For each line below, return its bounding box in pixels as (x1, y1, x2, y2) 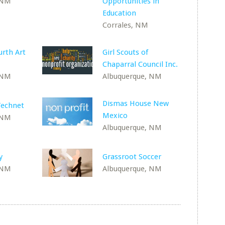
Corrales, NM (102, 21, 149, 30)
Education (102, 9, 137, 18)
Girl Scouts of (102, 48, 149, 57)
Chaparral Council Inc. (102, 60, 178, 69)
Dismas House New (102, 99, 169, 108)
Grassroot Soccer (102, 152, 162, 161)
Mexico (102, 111, 128, 120)
